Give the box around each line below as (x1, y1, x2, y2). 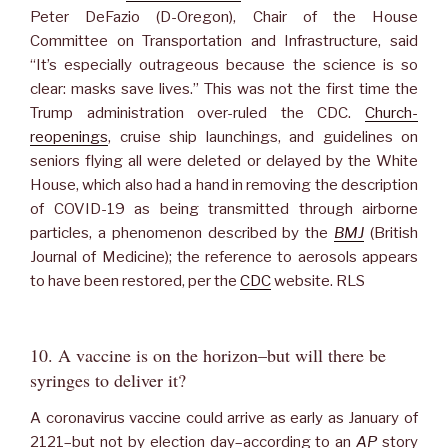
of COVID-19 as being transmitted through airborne (30, 200, 418, 218)
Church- (365, 104, 418, 122)
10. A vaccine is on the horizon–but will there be (30, 342, 386, 367)
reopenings (30, 128, 108, 146)
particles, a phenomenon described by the (30, 224, 335, 242)
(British (364, 224, 419, 242)
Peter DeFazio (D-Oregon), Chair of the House (30, 8, 418, 26)
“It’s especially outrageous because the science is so (30, 56, 418, 74)
